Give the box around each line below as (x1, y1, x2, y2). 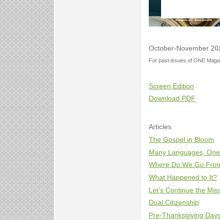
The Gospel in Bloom (149, 136, 214, 144)
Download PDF (149, 94, 195, 103)
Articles (149, 123, 171, 131)
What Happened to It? (149, 173, 217, 181)
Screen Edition (149, 82, 194, 90)
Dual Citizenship (149, 198, 199, 207)
